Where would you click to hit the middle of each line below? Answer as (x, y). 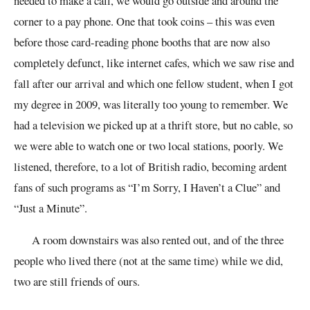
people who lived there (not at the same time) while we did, (148, 261)
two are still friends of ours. (77, 282)
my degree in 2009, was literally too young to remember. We (151, 104)
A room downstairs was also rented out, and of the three (149, 240)
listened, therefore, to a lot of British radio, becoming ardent (151, 166)
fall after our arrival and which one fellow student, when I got (154, 83)
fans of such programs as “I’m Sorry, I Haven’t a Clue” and (147, 187)
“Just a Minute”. (51, 208)
